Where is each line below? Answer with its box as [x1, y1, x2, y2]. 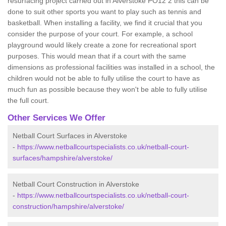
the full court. [8, 96, 49, 104]
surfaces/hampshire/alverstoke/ [13, 154, 112, 162]
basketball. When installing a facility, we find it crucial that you [8, 19, 202, 27]
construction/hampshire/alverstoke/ [13, 202, 124, 210]
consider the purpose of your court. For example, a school [8, 30, 193, 38]
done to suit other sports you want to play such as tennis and [8, 8, 201, 16]
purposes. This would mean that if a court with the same [8, 52, 186, 60]
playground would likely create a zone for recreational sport [8, 41, 196, 49]
